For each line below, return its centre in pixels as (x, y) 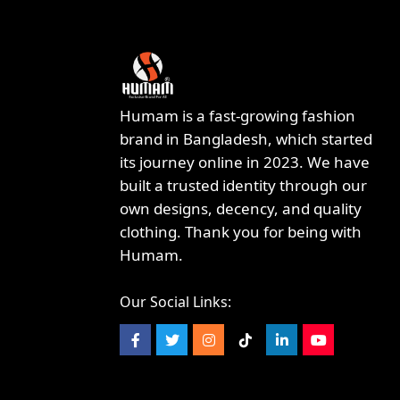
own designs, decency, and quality (241, 209)
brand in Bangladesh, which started (246, 139)
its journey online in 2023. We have (245, 162)
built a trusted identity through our (243, 186)
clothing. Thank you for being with (241, 232)
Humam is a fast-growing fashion (237, 116)
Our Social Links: (175, 302)
